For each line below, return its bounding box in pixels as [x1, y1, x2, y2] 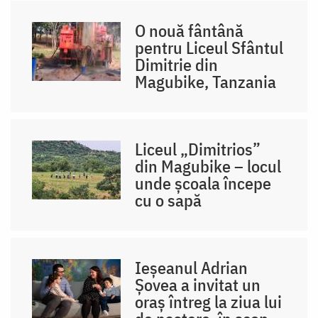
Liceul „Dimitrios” [135, 138, 261, 161]
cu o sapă [135, 189, 202, 212]
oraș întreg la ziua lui [135, 290, 283, 314]
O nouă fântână [135, 19, 244, 43]
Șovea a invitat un [135, 273, 261, 297]
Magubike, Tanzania [135, 70, 277, 94]
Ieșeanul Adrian [135, 256, 248, 280]
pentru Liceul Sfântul [135, 36, 284, 60]
